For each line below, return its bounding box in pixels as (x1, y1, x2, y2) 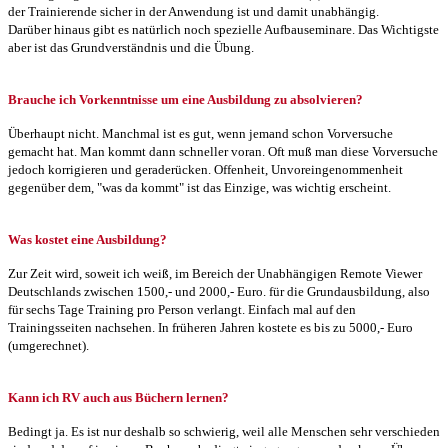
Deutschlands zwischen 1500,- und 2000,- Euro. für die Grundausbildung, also (8, 283, 430, 299)
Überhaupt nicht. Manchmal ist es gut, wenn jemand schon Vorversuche (8, 125, 393, 141)
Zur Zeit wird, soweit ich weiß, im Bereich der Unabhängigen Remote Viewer (8, 265, 422, 281)
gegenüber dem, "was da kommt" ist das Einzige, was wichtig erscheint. (8, 179, 391, 195)
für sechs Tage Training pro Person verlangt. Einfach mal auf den (8, 301, 356, 317)
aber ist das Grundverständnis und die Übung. (8, 39, 254, 55)
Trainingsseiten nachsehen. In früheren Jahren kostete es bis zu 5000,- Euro (8, 319, 413, 335)
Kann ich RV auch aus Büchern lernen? (8, 389, 229, 405)
